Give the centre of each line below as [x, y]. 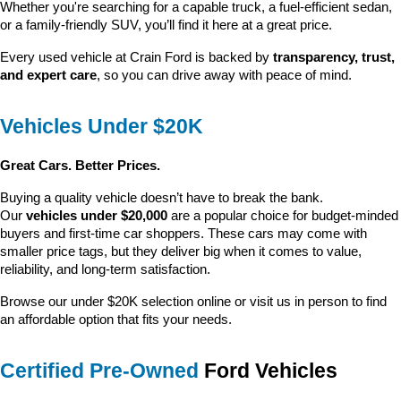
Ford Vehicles [268, 371]
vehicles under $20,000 [97, 216]
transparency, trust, [334, 58]
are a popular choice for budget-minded [283, 216]
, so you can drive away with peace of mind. [224, 76]
